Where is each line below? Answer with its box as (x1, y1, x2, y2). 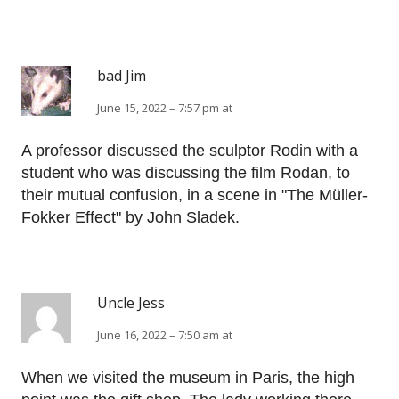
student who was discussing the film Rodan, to (21, 164, 350, 183)
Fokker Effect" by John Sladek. (21, 208, 240, 227)
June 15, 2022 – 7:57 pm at (97, 100, 232, 117)
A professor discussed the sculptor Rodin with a (21, 142, 358, 160)
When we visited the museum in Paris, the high (21, 369, 354, 387)
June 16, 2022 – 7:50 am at (97, 327, 232, 344)
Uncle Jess (97, 293, 165, 313)
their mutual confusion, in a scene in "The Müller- (21, 186, 368, 205)
